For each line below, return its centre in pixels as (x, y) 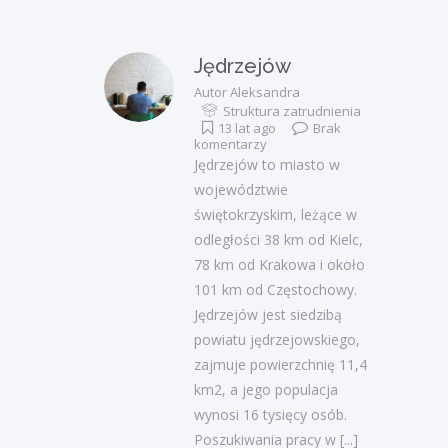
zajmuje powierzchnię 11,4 (280, 365)
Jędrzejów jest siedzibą (268, 315)
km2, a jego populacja (266, 390)
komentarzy (230, 144)
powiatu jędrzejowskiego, (277, 340)
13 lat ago (247, 128)
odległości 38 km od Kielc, (278, 240)
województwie (241, 190)
